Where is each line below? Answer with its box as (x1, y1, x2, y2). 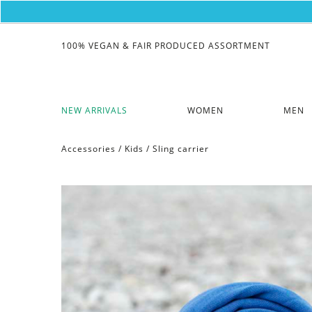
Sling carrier (152, 142, 209, 155)
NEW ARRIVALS (61, 104, 127, 116)
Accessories (61, 142, 116, 155)
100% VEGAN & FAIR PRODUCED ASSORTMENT (61, 40, 270, 52)
